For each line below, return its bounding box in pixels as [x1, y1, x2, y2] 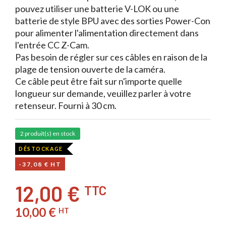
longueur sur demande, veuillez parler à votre [15, 88, 191, 99]
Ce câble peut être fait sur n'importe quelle [15, 76, 182, 87]
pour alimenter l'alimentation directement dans [15, 27, 199, 38]
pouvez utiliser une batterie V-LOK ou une [15, 3, 179, 14]
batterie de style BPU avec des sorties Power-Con [15, 15, 210, 26]
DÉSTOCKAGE [19, 146, 63, 152]
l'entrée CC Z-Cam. [15, 39, 89, 50]
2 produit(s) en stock [20, 130, 75, 137]
